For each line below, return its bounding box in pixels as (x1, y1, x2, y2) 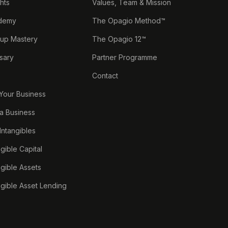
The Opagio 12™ (92, 34, 146, 43)
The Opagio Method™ (92, 16, 165, 25)
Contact (92, 71, 118, 80)
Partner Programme (92, 52, 157, 62)
